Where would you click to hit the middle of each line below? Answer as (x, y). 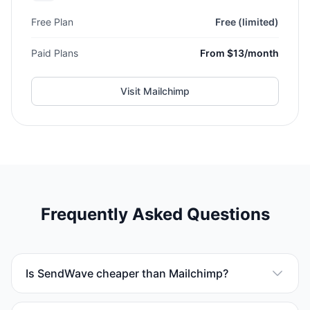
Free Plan (52, 22)
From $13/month (239, 53)
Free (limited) (247, 22)
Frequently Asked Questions (155, 214)
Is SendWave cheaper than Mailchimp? (127, 273)
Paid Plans (55, 53)
